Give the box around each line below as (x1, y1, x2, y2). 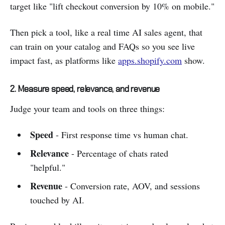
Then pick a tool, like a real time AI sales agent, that (10, 26, 202, 39)
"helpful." (30, 161, 65, 174)
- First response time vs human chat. (53, 129, 188, 141)
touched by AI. (30, 194, 84, 206)
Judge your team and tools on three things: (10, 102, 165, 115)
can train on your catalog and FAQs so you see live (10, 40, 195, 53)
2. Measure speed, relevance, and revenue (10, 83, 160, 95)
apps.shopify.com (118, 54, 182, 67)
